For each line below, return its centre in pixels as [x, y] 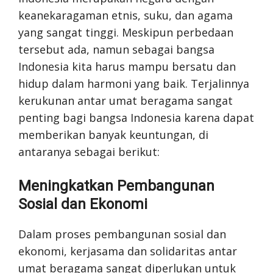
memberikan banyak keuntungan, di [113, 135]
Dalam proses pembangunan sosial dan [122, 234]
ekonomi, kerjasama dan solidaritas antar [128, 251]
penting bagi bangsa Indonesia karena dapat [136, 118]
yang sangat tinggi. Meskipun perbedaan [126, 32]
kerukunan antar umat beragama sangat [126, 101]
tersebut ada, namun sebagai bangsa [116, 49]
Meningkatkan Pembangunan [116, 186]
